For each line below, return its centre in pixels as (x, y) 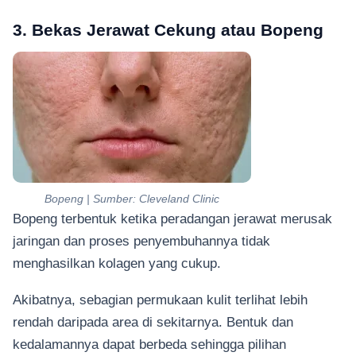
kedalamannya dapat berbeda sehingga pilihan (149, 344)
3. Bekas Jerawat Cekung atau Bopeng (168, 29)
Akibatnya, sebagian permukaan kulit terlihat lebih (160, 300)
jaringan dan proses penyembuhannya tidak (141, 240)
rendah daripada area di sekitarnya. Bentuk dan (153, 322)
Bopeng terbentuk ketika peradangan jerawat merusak (172, 218)
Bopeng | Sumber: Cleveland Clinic (132, 198)
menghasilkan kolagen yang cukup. (119, 263)
